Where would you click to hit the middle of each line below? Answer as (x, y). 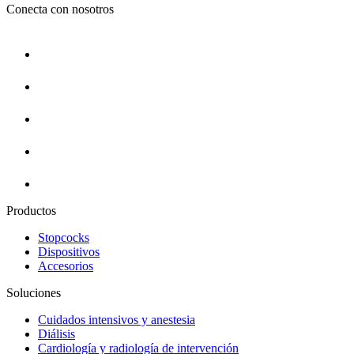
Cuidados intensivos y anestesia (117, 319)
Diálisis (56, 333)
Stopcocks (64, 237)
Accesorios (66, 265)
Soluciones (34, 292)
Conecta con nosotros (60, 9)
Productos (31, 210)
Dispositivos (69, 251)
